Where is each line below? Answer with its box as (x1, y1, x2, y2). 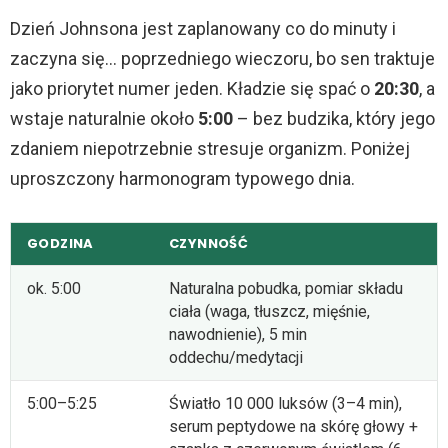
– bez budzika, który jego (233, 107, 435, 129)
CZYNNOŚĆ (169, 234, 249, 254)
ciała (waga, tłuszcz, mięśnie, (169, 302, 370, 322)
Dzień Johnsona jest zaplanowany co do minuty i (10, 17, 396, 39)
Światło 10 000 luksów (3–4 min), (169, 394, 402, 414)
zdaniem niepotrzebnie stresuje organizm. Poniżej (10, 137, 410, 159)
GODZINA (27, 234, 94, 254)
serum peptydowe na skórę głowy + (169, 417, 418, 437)
